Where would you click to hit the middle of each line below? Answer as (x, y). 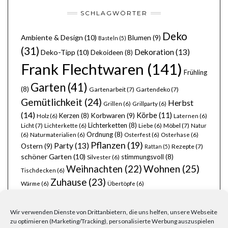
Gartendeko (153, 90)
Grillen (113, 104)
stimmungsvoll (142, 157)
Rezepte (183, 147)
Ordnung (100, 135)
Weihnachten (94, 169)
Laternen (186, 116)
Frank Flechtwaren (82, 69)
